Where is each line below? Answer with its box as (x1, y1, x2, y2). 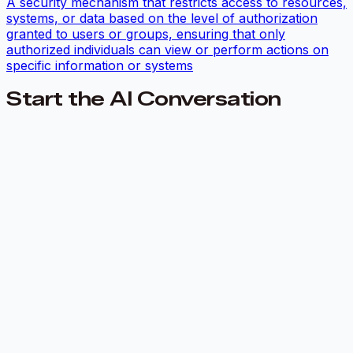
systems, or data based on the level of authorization (6, 10, 318, 27)
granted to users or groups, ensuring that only (6, 26, 285, 43)
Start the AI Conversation (6, 87, 281, 111)
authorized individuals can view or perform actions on (6, 42, 329, 58)
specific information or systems (6, 58, 193, 74)
